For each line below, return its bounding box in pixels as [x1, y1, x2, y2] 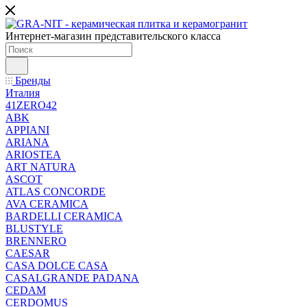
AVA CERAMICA [5, 198, 88, 210]
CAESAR [5, 247, 50, 259]
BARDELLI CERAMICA [5, 210, 123, 222]
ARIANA [5, 136, 49, 148]
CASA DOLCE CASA [5, 260, 108, 271]
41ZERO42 [5, 99, 57, 111]
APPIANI [5, 124, 49, 136]
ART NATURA [5, 161, 76, 173]
